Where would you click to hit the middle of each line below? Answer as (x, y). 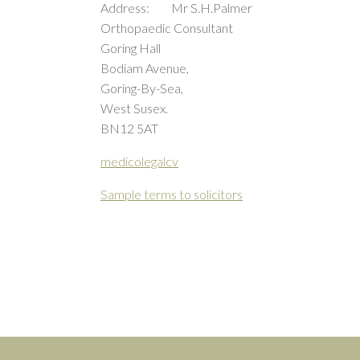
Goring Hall (131, 48)
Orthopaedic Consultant (167, 28)
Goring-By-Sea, (142, 88)
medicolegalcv (139, 161)
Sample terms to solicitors (172, 194)
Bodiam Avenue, (145, 68)
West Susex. (134, 108)
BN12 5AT (129, 128)
